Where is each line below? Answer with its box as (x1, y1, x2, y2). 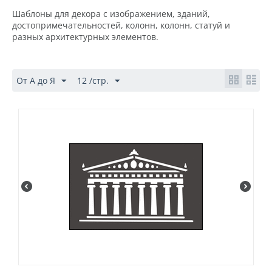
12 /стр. (77, 75, 109, 86)
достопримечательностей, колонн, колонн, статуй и (12, 19, 230, 31)
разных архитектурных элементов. (12, 31, 158, 42)
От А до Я (16, 75, 55, 86)
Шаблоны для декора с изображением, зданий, (12, 8, 210, 19)
